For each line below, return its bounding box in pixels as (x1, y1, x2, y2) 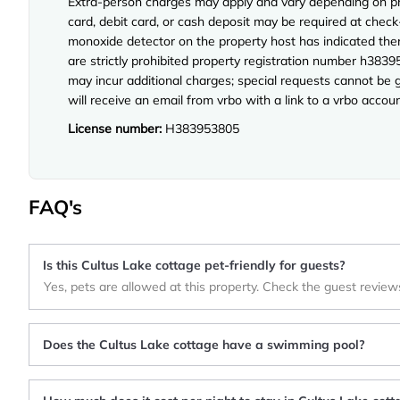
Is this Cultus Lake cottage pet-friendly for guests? (43, 257, 346, 274)
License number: (68, 121, 165, 137)
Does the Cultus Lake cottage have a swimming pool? (43, 337, 365, 354)
